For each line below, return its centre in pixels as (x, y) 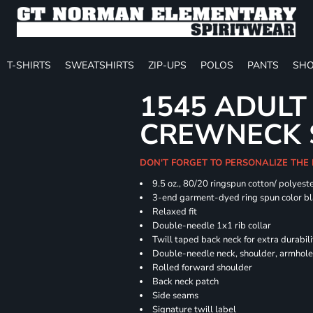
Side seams (176, 296)
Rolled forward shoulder (203, 268)
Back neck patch (186, 282)
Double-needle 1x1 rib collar (212, 226)
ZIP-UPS (167, 65)
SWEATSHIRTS (100, 65)
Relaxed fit (175, 212)
